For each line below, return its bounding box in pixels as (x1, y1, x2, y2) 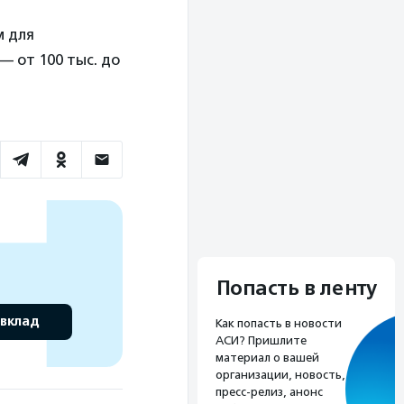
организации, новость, (216, 367, 345, 381)
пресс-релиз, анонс (216, 384, 323, 399)
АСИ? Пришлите (216, 333, 307, 347)
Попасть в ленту (216, 275, 377, 301)
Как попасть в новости (216, 316, 342, 330)
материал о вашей (216, 350, 319, 364)
